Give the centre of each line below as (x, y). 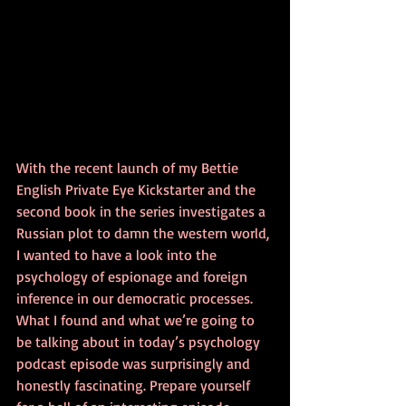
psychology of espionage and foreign (134, 276)
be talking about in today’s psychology (140, 341)
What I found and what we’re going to (137, 319)
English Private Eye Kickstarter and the (138, 189)
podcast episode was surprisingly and (135, 363)
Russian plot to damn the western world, (145, 232)
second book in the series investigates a (143, 211)
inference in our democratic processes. (136, 298)
